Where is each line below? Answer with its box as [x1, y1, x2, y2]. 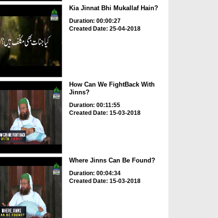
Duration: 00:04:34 [69, 170, 121, 177]
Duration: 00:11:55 [69, 101, 120, 109]
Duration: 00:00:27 [69, 18, 121, 25]
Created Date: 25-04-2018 [69, 25, 141, 33]
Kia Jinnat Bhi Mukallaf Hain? [69, 4, 158, 12]
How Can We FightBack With [69, 80, 155, 88]
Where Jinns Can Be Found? [69, 157, 155, 164]
